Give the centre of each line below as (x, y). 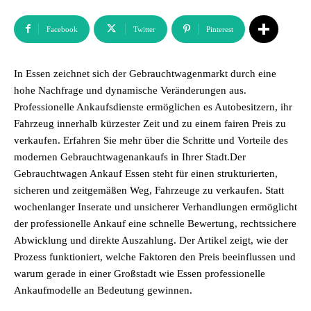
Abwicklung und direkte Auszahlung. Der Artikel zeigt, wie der (151, 240)
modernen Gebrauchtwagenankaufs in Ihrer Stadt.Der (130, 157)
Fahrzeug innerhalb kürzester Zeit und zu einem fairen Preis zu (150, 124)
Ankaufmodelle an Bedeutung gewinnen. (103, 290)
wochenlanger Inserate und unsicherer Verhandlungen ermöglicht (155, 207)
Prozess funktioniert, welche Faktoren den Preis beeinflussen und (155, 257)
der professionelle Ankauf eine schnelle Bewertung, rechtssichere (155, 224)
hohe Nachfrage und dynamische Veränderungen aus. (130, 90)
